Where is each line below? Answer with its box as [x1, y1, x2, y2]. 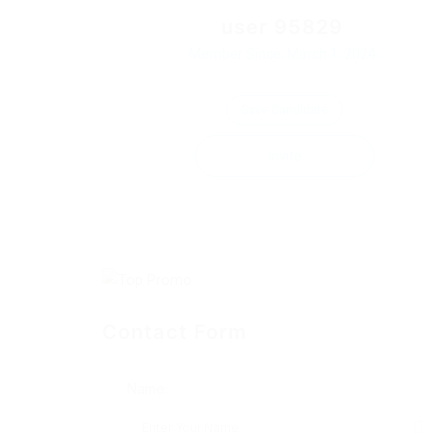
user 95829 [220, 15, 344, 39]
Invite [267, 147, 302, 165]
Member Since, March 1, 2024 [188, 46, 376, 62]
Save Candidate [241, 103, 328, 117]
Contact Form [102, 320, 248, 344]
